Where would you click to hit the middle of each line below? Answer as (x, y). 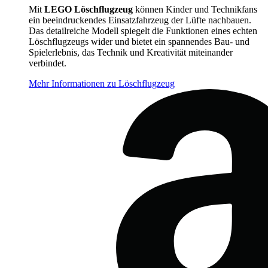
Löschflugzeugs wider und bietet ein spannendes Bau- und (139, 42)
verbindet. (48, 63)
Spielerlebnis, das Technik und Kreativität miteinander (131, 53)
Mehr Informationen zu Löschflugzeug (102, 84)
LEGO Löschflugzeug (89, 10)
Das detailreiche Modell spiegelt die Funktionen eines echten (143, 31)
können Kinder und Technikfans (195, 10)
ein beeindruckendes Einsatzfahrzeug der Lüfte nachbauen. (140, 20)
